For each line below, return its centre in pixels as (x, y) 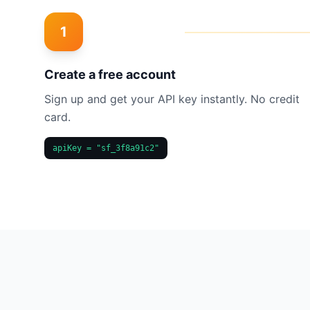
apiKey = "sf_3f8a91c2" (106, 148)
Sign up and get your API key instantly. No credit (172, 99)
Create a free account (110, 74)
